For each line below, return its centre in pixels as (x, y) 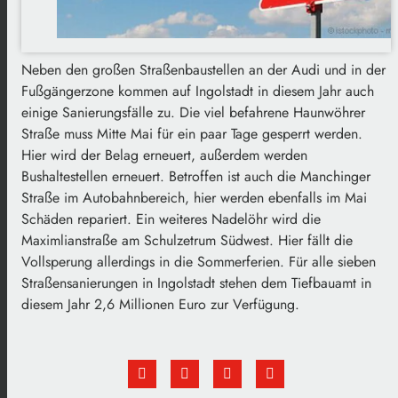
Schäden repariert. (79, 219)
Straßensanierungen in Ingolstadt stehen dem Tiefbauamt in (196, 283)
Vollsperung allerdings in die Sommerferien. (155, 261)
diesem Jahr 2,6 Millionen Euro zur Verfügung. (160, 304)
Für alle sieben (332, 261)
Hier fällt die (315, 240)
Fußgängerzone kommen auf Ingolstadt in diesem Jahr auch (198, 91)
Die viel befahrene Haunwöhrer (272, 112)
